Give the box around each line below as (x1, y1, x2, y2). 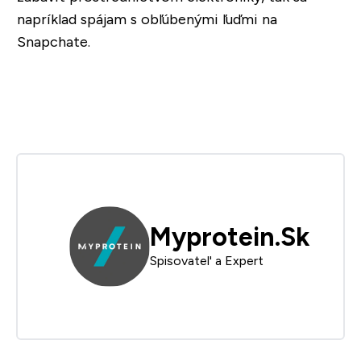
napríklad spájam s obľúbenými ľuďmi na (16, 10, 277, 27)
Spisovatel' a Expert (150, 253, 263, 268)
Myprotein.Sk (150, 222, 309, 251)
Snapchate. (16, 33, 90, 50)
